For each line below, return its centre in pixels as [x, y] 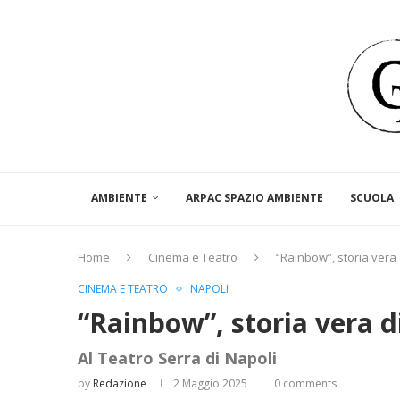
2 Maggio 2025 [210, 384]
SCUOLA [372, 198]
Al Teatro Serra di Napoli [177, 358]
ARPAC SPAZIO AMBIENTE [254, 198]
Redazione [120, 384]
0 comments [305, 384]
